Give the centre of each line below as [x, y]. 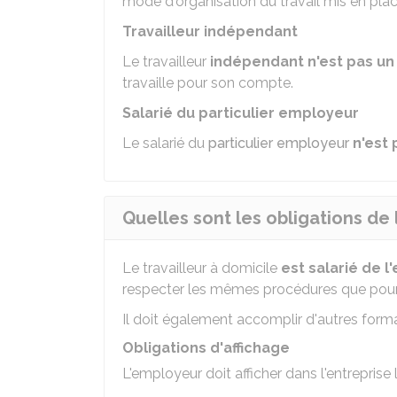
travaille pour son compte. [208, 83]
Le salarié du [165, 143]
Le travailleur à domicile [202, 268]
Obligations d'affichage [206, 348]
